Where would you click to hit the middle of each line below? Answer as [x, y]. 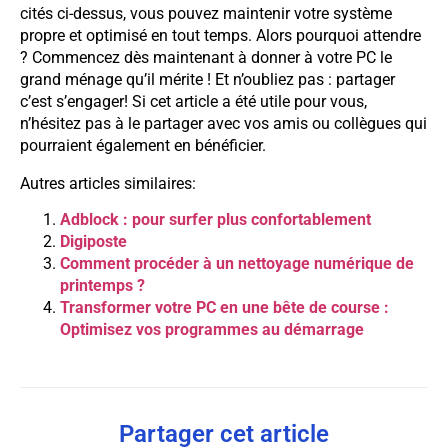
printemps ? [102, 286]
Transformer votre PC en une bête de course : [224, 308]
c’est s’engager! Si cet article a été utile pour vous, [193, 101]
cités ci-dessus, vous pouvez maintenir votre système [206, 13]
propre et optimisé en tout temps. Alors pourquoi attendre [220, 35]
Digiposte [93, 242]
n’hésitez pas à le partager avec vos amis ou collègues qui [223, 123]
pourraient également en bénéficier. [143, 145]
